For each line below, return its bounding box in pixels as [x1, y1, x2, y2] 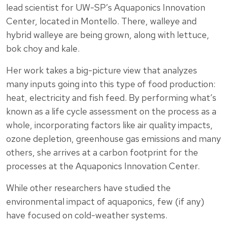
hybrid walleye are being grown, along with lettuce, [6, 28, 209, 41]
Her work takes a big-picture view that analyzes [6, 64, 197, 76]
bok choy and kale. [6, 42, 80, 54]
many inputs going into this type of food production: [6, 78, 215, 90]
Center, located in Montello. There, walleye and [6, 15, 197, 27]
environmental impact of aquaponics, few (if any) [6, 195, 204, 207]
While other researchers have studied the [6, 181, 171, 194]
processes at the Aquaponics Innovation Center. [6, 160, 200, 172]
